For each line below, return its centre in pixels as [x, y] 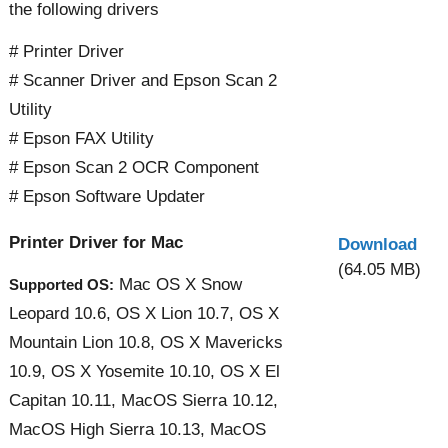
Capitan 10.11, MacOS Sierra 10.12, [143, 400]
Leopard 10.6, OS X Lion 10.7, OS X [144, 313]
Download [377, 244]
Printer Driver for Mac [96, 242]
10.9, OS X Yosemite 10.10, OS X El [144, 371]
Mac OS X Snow [178, 284]
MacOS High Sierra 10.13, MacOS [137, 429]
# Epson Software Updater [107, 196]
